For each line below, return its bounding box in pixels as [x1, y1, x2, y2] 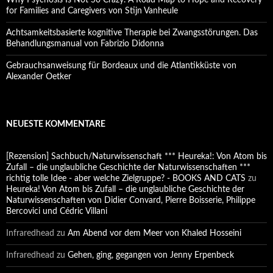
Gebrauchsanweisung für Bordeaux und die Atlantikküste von [6, 62, 236, 71]
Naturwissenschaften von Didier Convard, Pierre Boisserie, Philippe [6, 196, 255, 205]
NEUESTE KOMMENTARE [6, 120, 105, 129]
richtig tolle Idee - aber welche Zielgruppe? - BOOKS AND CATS [6, 174, 246, 183]
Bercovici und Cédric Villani [6, 207, 107, 216]
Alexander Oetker [6, 73, 71, 82]
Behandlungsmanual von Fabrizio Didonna [6, 40, 164, 49]
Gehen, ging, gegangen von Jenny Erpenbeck [68, 251, 234, 260]
